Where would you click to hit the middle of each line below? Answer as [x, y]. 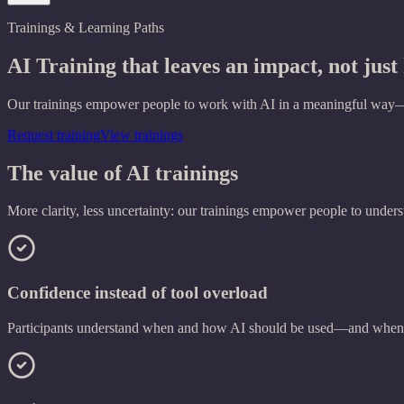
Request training [54, 134]
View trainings [142, 134]
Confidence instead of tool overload [138, 293]
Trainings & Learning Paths [86, 27]
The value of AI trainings [123, 173]
